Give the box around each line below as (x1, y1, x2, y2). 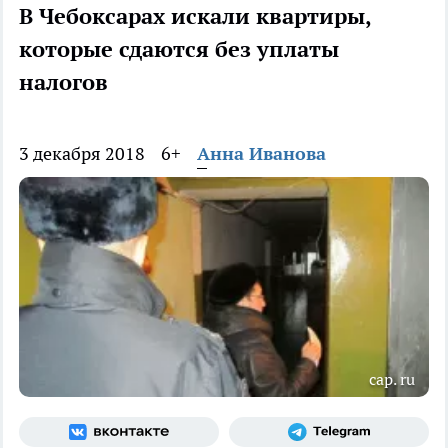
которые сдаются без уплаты (19, 35, 339, 64)
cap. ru (369, 369, 415, 390)
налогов (19, 68, 108, 97)
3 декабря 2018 (19, 142, 145, 166)
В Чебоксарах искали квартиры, (19, 2, 371, 31)
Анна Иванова (197, 142, 326, 166)
